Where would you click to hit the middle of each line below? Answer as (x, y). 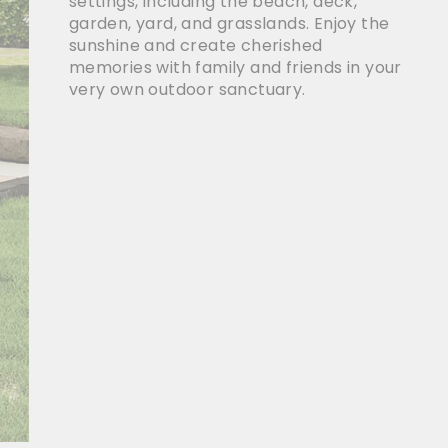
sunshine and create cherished (195, 45)
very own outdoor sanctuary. (187, 89)
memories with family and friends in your (235, 67)
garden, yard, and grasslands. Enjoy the (229, 23)
